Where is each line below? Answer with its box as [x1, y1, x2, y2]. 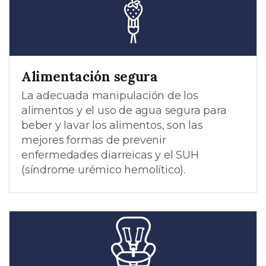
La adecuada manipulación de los [21, 88, 198, 102]
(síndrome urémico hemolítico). [21, 163, 185, 176]
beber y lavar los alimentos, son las [21, 118, 203, 132]
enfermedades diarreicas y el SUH [21, 148, 199, 161]
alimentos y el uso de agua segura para [21, 103, 227, 117]
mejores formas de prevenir [21, 133, 166, 147]
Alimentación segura [21, 68, 158, 85]
